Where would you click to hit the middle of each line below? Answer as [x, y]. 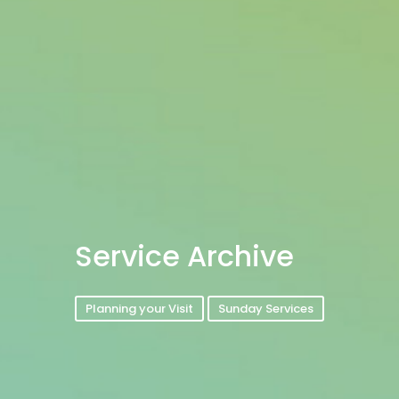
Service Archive [184, 256]
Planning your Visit [139, 308]
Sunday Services [266, 308]
